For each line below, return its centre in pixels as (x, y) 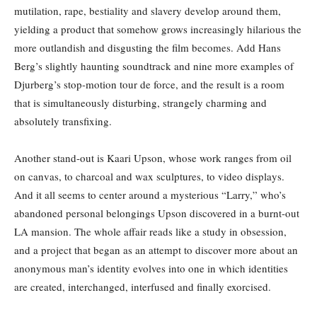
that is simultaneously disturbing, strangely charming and (140, 102)
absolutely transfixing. (63, 121)
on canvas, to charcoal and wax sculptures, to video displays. (149, 176)
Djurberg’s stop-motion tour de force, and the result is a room (149, 84)
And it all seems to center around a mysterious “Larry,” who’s (150, 194)
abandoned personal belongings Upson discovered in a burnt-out (157, 213)
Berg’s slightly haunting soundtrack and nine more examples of (154, 65)
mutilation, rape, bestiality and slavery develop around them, (148, 10)
